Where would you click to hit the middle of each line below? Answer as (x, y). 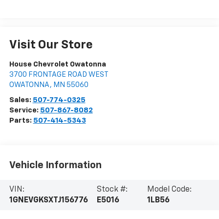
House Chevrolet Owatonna (57, 65)
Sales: (21, 100)
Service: (24, 110)
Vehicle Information (55, 165)
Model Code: (169, 189)
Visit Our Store (51, 45)
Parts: (21, 121)
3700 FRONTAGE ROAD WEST (59, 75)
